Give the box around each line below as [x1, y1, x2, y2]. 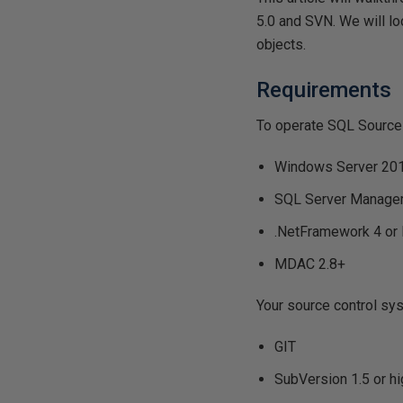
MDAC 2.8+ [274, 255, 346, 273]
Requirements [256, 77, 392, 103]
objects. [256, 36, 307, 53]
